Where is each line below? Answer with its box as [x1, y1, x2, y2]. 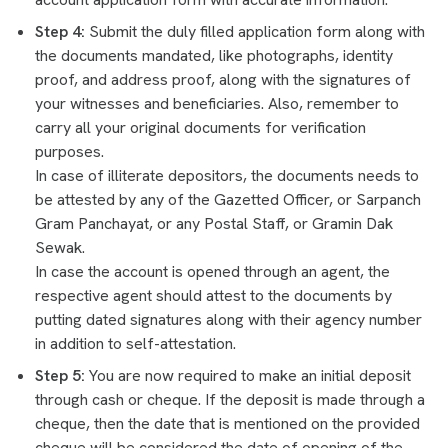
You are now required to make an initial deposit [85, 364, 411, 386]
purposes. [35, 140, 104, 162]
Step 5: [35, 364, 85, 386]
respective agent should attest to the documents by [35, 284, 392, 306]
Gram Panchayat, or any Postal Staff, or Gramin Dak [35, 212, 393, 234]
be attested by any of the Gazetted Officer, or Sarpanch [35, 188, 421, 210]
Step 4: [35, 20, 85, 42]
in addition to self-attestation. [35, 332, 240, 354]
